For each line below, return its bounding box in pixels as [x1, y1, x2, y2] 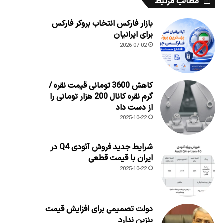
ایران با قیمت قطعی [88, 152, 153, 164]
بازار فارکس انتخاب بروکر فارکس [51, 17, 153, 30]
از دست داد [115, 101, 153, 113]
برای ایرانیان [113, 28, 153, 41]
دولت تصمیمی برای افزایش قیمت [45, 203, 153, 215]
